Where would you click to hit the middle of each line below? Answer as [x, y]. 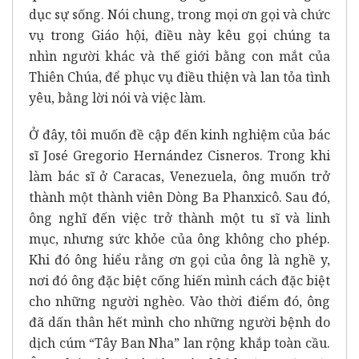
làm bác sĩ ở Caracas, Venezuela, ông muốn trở [179, 176]
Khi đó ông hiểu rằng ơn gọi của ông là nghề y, [179, 259]
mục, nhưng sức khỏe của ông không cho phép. [179, 238]
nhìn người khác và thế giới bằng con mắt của [179, 56]
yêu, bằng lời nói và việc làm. [117, 97]
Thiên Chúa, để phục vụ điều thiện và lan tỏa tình [179, 77]
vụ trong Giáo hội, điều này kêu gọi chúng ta [179, 35]
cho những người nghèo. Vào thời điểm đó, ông [179, 301]
